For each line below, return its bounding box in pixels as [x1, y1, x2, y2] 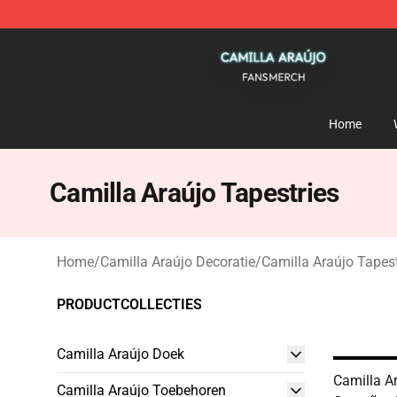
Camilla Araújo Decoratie [100, 253, 255, 270]
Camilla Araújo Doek [57, 346, 184, 362]
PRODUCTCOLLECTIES [57, 296, 202, 313]
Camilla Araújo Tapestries [50, 177, 339, 208]
